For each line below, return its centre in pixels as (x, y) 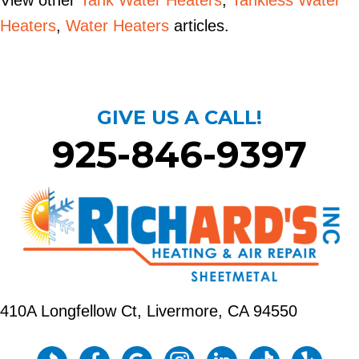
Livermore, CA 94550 (222, 311)
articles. (199, 26)
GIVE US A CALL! (179, 118)
